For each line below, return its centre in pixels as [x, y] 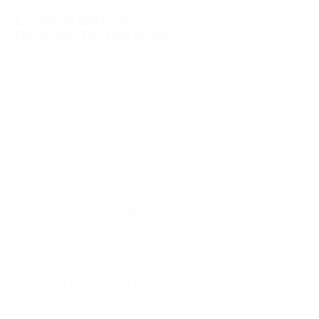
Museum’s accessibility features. [86, 221]
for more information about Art [206, 209]
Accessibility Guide [96, 209]
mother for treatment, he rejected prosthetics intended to [159, 311]
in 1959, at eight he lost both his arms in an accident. [148, 284]
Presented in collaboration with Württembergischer [143, 118]
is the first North [254, 244]
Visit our [35, 209]
